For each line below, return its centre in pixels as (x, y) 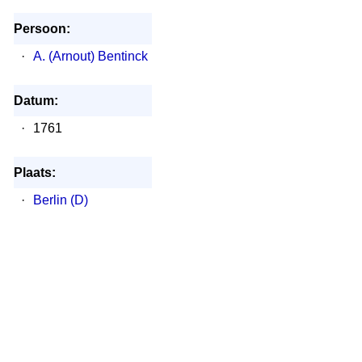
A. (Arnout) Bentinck (90, 56)
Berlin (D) (60, 200)
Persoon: (42, 29)
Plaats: (34, 173)
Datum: (36, 101)
